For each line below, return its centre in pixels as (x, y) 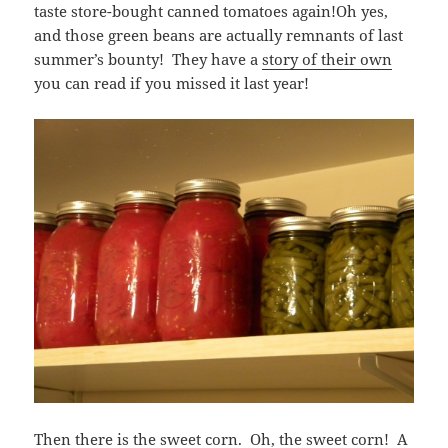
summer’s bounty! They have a (148, 58)
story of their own (327, 58)
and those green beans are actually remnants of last (219, 34)
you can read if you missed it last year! (172, 82)
